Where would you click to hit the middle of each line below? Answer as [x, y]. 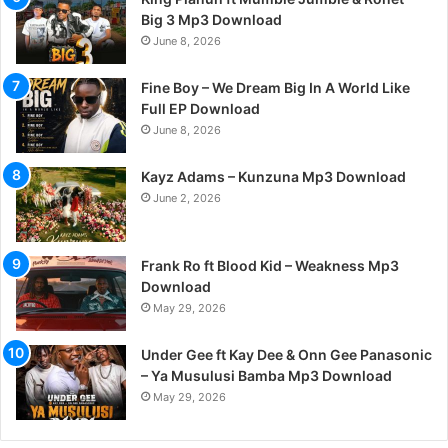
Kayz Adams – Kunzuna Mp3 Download [273, 176]
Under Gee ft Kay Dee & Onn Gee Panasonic [286, 354]
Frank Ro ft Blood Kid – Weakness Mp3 [270, 265]
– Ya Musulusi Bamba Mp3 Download [266, 375]
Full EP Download [200, 108]
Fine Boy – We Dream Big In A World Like [275, 87]
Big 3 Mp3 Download [211, 19]
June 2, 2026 [187, 197]
